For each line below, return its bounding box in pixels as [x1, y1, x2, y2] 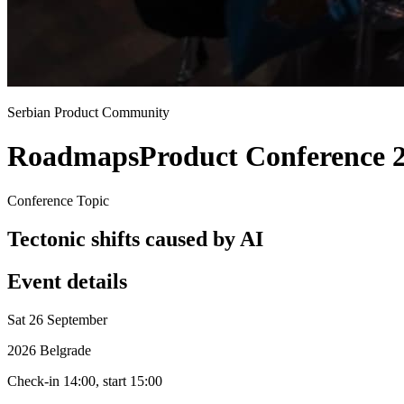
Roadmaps [7, 140, 139, 173]
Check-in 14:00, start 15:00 [7, 372, 162, 389]
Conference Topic [7, 192, 109, 208]
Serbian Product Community [7, 105, 170, 120]
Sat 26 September [7, 311, 107, 327]
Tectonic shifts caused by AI [7, 226, 263, 251]
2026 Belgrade [7, 342, 91, 358]
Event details [7, 269, 127, 293]
